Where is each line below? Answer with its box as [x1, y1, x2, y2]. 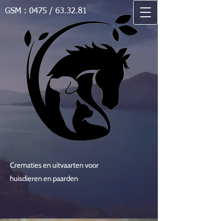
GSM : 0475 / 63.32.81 [5, 7, 87, 15]
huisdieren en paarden [10, 174, 79, 183]
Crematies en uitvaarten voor [10, 161, 100, 170]
